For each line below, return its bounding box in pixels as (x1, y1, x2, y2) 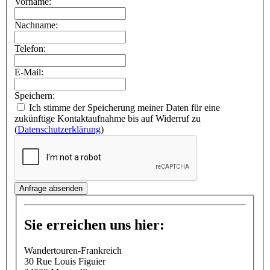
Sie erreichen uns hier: (24, 217, 165, 233)
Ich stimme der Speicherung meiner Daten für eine (27, 102, 220, 113)
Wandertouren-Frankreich (24, 245, 122, 256)
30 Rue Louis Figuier (24, 256, 105, 267)
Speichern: (14, 90, 55, 101)
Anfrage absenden (19, 183, 83, 193)
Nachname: (14, 19, 58, 30)
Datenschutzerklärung (17, 124, 101, 134)
